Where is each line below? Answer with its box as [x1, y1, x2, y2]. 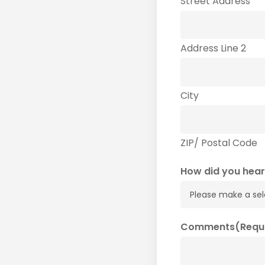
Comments [180, 220, 235, 234]
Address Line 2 [180, 41, 246, 55]
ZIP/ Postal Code [180, 136, 257, 150]
